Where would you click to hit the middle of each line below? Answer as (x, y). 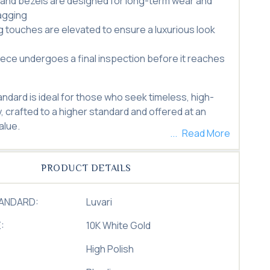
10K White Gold (119, 225)
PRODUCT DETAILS (86, 168)
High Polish (110, 249)
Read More (206, 133)
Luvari (99, 202)
